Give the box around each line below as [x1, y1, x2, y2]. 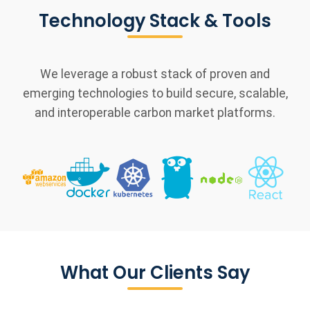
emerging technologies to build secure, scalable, [22, 86, 288, 101]
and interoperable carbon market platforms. [35, 106, 275, 120]
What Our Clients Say [60, 260, 250, 286]
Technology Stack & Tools [39, 8, 271, 34]
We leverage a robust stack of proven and [40, 67, 270, 82]
